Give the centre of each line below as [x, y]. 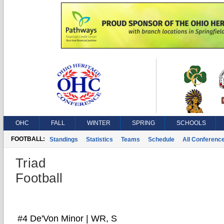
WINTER [99, 123]
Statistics [99, 139]
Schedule [161, 139]
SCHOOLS [191, 123]
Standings [64, 139]
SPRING [143, 123]
